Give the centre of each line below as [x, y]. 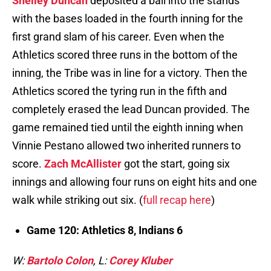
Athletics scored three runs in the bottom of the [125, 55]
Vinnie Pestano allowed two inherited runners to [126, 146]
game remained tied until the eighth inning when [128, 128]
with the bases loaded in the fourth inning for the [128, 19]
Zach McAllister [83, 164]
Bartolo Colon [60, 261]
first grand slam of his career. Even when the [118, 37]
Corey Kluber [141, 261]
